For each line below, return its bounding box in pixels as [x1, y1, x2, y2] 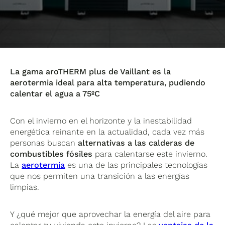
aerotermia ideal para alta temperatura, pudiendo [10, 77, 206, 87]
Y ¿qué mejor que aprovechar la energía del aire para [10, 209, 211, 219]
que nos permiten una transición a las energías [10, 171, 190, 181]
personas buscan [10, 138, 78, 148]
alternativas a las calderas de [78, 138, 195, 148]
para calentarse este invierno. [92, 149, 208, 159]
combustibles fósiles [10, 149, 93, 159]
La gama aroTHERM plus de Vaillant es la [10, 66, 171, 76]
